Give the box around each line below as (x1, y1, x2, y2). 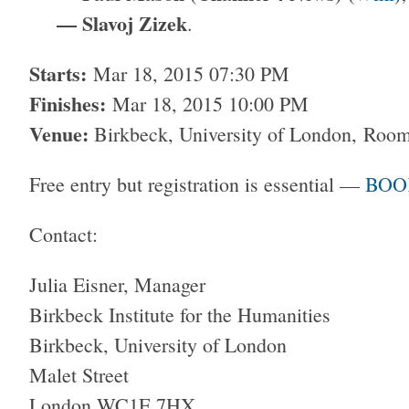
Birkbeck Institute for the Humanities (29, 301, 330, 329)
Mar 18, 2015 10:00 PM (106, 90, 309, 118)
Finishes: (29, 89, 106, 120)
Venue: (29, 119, 89, 150)
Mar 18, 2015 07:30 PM (87, 60, 289, 88)
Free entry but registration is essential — (29, 171, 360, 198)
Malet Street (29, 362, 129, 389)
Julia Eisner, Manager (29, 271, 205, 299)
